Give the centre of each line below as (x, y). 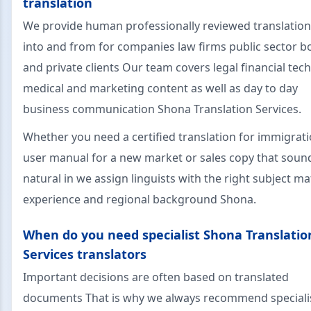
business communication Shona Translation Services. (162, 109)
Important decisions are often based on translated (156, 277)
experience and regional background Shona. (140, 199)
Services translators (85, 254)
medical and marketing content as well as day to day (160, 88)
